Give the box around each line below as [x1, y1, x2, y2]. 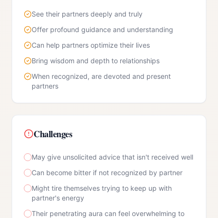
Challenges [34, 127, 73, 140]
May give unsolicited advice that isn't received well [32, 153, 193, 161]
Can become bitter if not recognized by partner [32, 168, 182, 177]
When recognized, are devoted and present [32, 72, 171, 80]
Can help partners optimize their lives [32, 41, 150, 49]
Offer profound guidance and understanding [32, 25, 173, 34]
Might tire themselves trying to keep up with [32, 184, 172, 192]
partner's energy [32, 194, 84, 202]
